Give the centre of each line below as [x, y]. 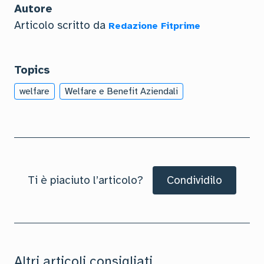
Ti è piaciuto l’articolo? [85, 180]
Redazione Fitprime [154, 26]
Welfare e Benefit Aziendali [121, 91]
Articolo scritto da [61, 25]
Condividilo [194, 180]
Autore [33, 9]
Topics [32, 70]
